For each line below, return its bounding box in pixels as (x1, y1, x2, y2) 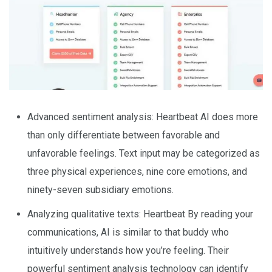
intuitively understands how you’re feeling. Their (27, 244, 229, 256)
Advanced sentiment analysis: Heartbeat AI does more (27, 110, 258, 123)
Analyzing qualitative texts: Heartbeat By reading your (27, 208, 253, 220)
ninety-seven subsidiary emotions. (27, 183, 174, 195)
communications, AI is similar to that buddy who (27, 226, 229, 238)
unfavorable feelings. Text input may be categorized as (27, 147, 260, 159)
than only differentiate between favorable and (27, 129, 220, 141)
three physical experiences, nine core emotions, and (27, 165, 247, 177)
